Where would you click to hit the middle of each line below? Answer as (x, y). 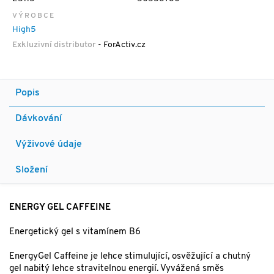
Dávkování (39, 119)
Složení (31, 170)
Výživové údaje (49, 145)
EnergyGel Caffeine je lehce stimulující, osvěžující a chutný (130, 257)
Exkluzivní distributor (54, 45)
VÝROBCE (34, 16)
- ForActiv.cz (121, 45)
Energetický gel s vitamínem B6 (75, 232)
